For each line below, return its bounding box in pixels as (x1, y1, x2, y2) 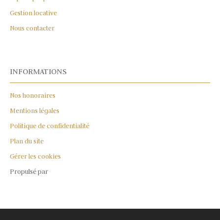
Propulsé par (10, 167, 48, 176)
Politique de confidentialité (10, 121, 89, 130)
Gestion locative (10, 8, 57, 17)
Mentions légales (10, 106, 59, 115)
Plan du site (10, 137, 44, 145)
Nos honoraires (10, 91, 55, 100)
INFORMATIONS (10, 66, 67, 76)
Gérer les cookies (10, 152, 61, 161)
